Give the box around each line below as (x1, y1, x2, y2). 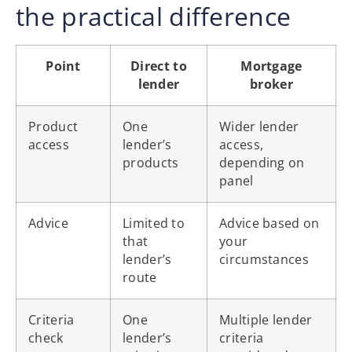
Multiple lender (219, 310, 313, 328)
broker (250, 75, 293, 93)
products (123, 153, 179, 171)
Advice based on (219, 214, 320, 232)
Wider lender (219, 117, 299, 135)
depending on (219, 153, 305, 171)
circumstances (219, 250, 309, 268)
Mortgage (240, 57, 302, 75)
